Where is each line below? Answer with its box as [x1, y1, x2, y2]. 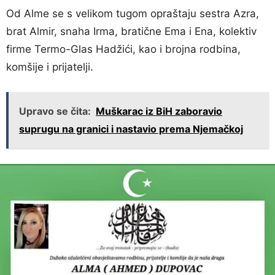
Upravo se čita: [19, 105, 91, 118]
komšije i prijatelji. [6, 61, 93, 74]
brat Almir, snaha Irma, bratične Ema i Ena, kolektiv [6, 25, 257, 38]
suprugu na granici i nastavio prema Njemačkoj [19, 123, 243, 136]
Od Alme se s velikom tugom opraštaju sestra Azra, [6, 7, 259, 20]
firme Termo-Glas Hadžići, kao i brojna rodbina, [6, 43, 241, 56]
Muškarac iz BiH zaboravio [96, 105, 222, 118]
